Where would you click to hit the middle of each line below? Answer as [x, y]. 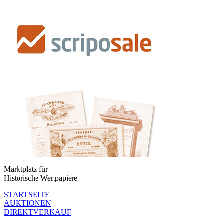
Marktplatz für [26, 169]
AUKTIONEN [27, 203]
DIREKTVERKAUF [37, 212]
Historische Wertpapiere [41, 178]
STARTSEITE [27, 194]
